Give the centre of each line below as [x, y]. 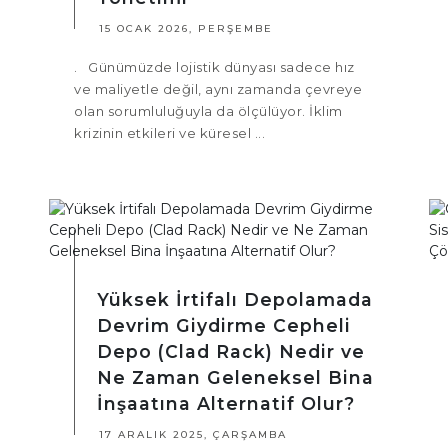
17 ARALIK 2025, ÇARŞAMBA [193, 435]
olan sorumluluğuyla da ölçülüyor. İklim [208, 111]
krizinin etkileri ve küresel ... [169, 133]
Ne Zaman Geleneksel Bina [235, 378]
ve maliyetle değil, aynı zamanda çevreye [218, 89]
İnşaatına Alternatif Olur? [226, 404]
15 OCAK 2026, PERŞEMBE [186, 29]
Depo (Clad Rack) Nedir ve [231, 352]
